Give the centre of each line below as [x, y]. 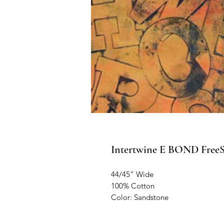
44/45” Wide [132, 174]
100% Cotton [133, 185]
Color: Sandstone [140, 197]
